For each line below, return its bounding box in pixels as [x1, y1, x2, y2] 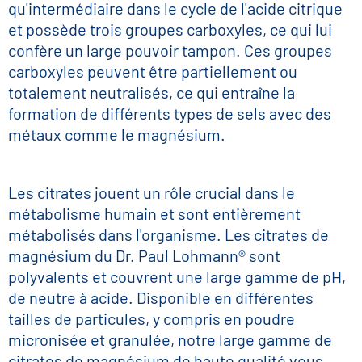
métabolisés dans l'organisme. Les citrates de [8, 225, 329, 244]
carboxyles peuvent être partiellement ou [8, 61, 297, 81]
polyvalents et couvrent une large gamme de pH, [8, 267, 346, 286]
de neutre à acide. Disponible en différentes [8, 288, 314, 307]
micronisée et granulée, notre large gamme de [8, 330, 332, 349]
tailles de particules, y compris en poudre [8, 309, 295, 328]
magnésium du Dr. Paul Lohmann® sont [8, 246, 280, 265]
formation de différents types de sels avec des [8, 103, 331, 123]
